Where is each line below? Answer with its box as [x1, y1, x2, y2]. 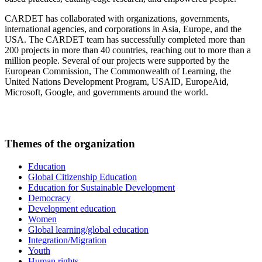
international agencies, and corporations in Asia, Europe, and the [5, 23, 242, 34]
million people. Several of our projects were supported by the [5, 55, 229, 65]
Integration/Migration [28, 235, 106, 245]
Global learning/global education [28, 224, 149, 235]
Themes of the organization [5, 137, 135, 150]
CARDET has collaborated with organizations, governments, [5, 13, 230, 23]
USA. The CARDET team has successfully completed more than [5, 34, 245, 44]
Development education [28, 203, 116, 213]
